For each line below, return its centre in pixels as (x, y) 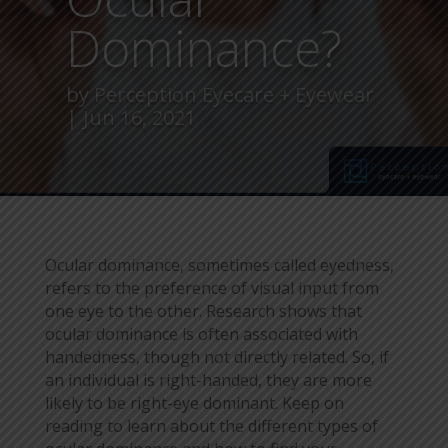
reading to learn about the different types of (211, 425)
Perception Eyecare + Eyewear (233, 94)
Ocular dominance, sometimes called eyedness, (219, 264)
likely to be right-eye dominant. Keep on (194, 402)
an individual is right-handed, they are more (208, 379)
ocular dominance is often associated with (201, 333)
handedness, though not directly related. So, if (216, 356)
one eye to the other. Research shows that (203, 310)
